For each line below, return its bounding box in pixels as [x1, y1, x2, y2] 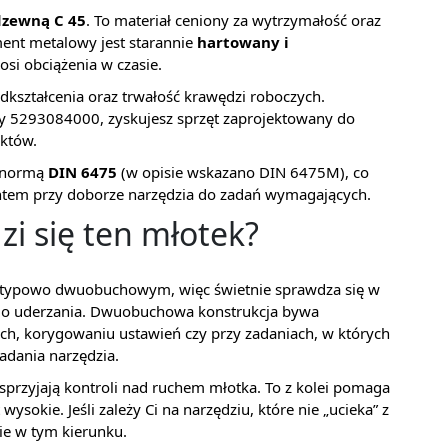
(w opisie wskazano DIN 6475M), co [117, 161, 369, 182]
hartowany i [197, 31, 289, 52]
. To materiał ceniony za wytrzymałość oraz [86, 9, 381, 30]
